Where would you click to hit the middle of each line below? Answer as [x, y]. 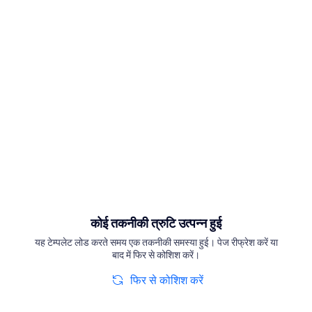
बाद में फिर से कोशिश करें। [156, 255]
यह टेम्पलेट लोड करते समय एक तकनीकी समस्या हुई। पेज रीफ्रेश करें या [156, 242]
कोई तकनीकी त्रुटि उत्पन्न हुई [156, 223]
